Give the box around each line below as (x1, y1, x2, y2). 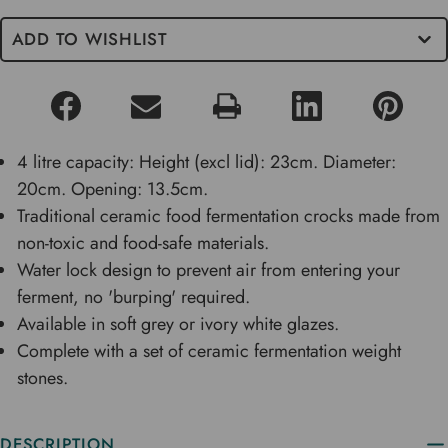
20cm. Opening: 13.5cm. (17, 175, 209, 202)
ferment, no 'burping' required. (17, 283, 251, 310)
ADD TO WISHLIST (11, 27, 168, 51)
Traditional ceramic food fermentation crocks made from (17, 202, 441, 229)
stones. (17, 364, 69, 391)
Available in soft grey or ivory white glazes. (17, 310, 340, 337)
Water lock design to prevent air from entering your (17, 256, 401, 283)
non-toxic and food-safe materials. (17, 229, 270, 256)
